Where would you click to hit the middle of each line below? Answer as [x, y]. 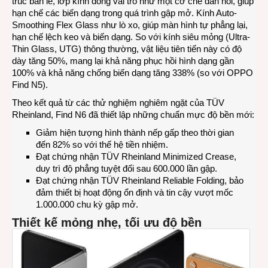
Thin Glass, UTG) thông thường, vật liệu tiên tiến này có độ [127, 49]
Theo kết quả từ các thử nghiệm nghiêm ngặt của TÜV [118, 103]
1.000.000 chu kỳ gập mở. [87, 205]
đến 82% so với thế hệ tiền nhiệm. [102, 145]
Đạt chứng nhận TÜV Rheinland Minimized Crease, [136, 157]
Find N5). [30, 85]
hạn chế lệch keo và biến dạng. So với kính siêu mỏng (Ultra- [131, 37]
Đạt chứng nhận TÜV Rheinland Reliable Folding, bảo [140, 181]
